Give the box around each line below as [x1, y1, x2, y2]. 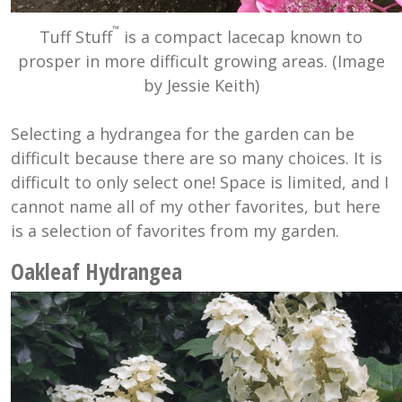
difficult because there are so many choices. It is [11, 147, 382, 170]
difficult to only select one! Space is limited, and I [11, 171, 389, 194]
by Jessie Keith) [143, 74, 259, 97]
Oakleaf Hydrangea [11, 256, 182, 287]
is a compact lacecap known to [119, 26, 363, 48]
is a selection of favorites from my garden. [11, 220, 339, 242]
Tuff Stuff [39, 26, 112, 48]
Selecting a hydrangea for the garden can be [11, 123, 354, 145]
